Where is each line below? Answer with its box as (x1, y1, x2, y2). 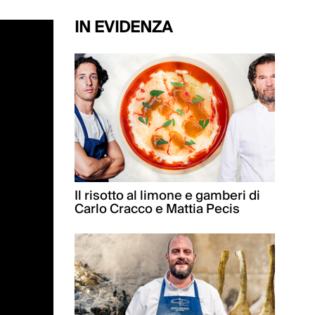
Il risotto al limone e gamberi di (75, 185, 260, 207)
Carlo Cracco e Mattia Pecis (75, 198, 240, 221)
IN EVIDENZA (75, 14, 172, 41)
